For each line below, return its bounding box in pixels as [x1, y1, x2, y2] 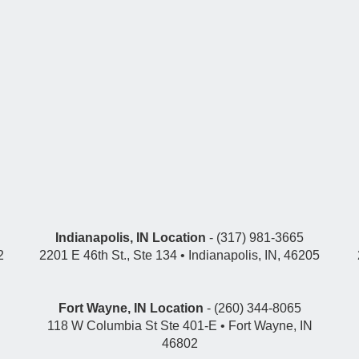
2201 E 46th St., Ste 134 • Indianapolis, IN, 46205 [39, 248, 320, 262]
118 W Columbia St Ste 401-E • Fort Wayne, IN [46, 318, 313, 333]
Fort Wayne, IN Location [58, 301, 204, 315]
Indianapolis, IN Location [55, 230, 206, 244]
